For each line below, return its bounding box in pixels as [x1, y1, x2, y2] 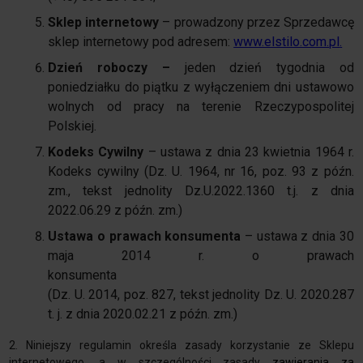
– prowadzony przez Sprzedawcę [159, 15, 354, 31]
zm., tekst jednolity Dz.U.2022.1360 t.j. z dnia [48, 183, 354, 199]
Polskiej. [48, 118, 100, 135]
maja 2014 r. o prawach [48, 248, 354, 264]
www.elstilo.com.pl [233, 34, 340, 50]
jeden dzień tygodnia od [169, 60, 354, 76]
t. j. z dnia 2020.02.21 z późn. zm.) [48, 306, 238, 322]
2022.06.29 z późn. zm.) [48, 203, 183, 219]
